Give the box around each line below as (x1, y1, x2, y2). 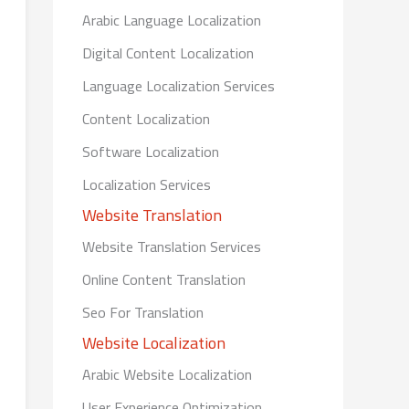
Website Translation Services (82, 232, 261, 260)
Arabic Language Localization (82, 5, 261, 34)
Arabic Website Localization (82, 360, 252, 388)
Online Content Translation (82, 265, 246, 293)
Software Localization (82, 137, 219, 165)
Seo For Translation (82, 298, 204, 326)
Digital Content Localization (82, 38, 254, 67)
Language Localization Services (82, 71, 275, 100)
